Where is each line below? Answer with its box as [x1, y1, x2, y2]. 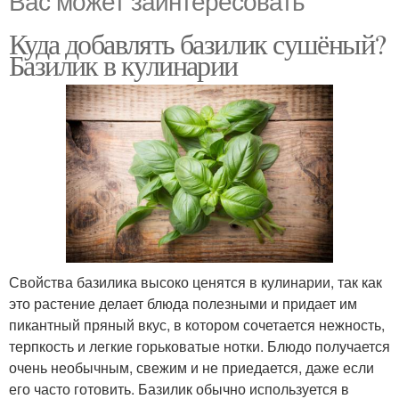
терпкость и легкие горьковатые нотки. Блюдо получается [9, 336, 390, 357]
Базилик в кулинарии [9, 45, 313, 84]
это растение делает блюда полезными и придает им [9, 293, 357, 314]
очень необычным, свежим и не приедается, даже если [9, 357, 374, 379]
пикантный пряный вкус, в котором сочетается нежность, [9, 314, 385, 336]
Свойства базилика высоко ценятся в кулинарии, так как [9, 272, 382, 293]
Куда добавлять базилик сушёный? [9, 23, 386, 62]
